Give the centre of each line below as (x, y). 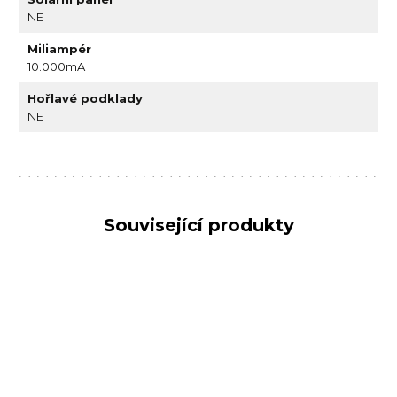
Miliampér (60, 48)
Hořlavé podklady (86, 98)
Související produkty (198, 225)
